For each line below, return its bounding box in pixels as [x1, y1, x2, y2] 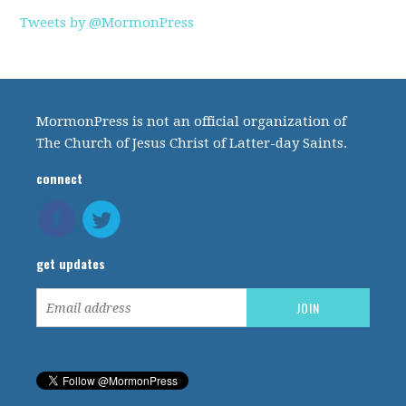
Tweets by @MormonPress [20, 14, 195, 31]
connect [36, 169, 83, 188]
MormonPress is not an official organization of [36, 113, 347, 130]
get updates [36, 254, 106, 273]
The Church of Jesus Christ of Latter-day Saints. [36, 135, 348, 151]
